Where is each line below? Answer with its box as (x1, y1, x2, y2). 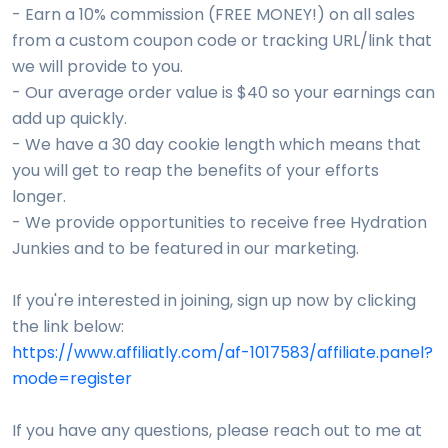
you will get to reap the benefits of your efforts (12, 159, 379, 183)
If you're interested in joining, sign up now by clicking (12, 289, 416, 313)
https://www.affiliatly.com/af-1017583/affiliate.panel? (12, 341, 433, 365)
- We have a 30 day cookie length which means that (12, 133, 421, 157)
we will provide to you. (12, 55, 183, 79)
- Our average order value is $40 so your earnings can (12, 81, 435, 105)
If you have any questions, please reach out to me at (12, 419, 422, 443)
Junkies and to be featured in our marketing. (12, 237, 359, 261)
